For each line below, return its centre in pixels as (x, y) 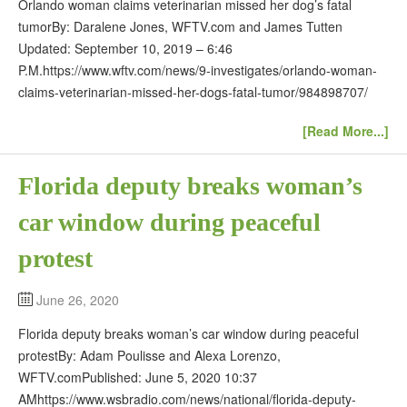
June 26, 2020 (78, 299)
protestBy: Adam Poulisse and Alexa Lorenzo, (149, 355)
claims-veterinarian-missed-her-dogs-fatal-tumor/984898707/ (193, 91)
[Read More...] (346, 130)
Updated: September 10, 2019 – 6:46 (125, 48)
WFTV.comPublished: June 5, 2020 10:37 (138, 377)
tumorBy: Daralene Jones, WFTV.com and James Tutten (180, 26)
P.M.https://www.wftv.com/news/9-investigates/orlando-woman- (198, 69)
